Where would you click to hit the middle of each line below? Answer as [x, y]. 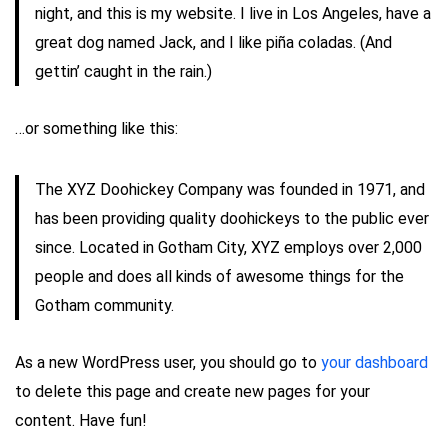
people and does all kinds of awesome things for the [219, 276]
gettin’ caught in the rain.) [123, 71]
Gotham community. [104, 305]
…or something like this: [96, 128]
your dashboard [374, 362]
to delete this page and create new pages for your [192, 391]
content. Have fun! [81, 420]
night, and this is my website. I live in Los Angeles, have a [233, 13]
